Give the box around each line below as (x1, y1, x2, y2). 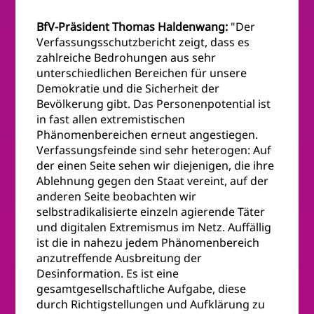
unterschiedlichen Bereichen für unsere (36, 65, 247, 81)
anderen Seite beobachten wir (36, 189, 197, 205)
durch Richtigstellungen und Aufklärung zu (36, 296, 266, 313)
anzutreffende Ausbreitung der (36, 250, 203, 266)
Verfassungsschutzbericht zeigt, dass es (36, 34, 250, 50)
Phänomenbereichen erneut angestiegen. (36, 127, 259, 143)
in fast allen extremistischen (36, 111, 186, 128)
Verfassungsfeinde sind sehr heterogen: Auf (36, 142, 272, 158)
